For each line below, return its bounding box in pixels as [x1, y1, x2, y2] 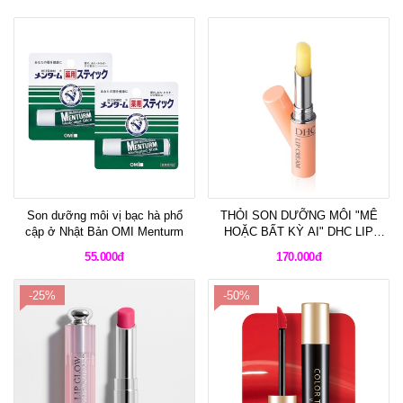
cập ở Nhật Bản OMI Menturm [25, 225, 184, 238]
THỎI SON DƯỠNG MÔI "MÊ [219, 209, 378, 222]
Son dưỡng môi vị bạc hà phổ [26, 209, 183, 222]
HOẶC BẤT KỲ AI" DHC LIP [224, 225, 373, 238]
